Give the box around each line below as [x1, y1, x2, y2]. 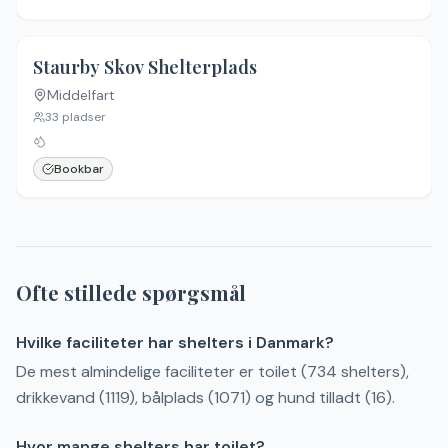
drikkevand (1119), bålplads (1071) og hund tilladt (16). [16, 387, 395, 408]
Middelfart [47, 86, 115, 104]
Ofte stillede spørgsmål [16, 279, 246, 306]
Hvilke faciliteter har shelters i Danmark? [16, 332, 334, 353]
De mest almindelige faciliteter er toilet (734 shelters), [16, 361, 409, 382]
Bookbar [54, 161, 104, 177]
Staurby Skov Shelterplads [33, 55, 257, 79]
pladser [59, 109, 106, 125]
